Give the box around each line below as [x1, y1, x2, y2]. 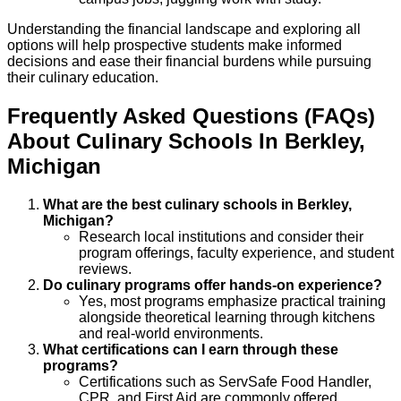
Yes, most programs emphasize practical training [79, 293, 386, 309]
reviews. [79, 260, 132, 277]
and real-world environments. [79, 325, 263, 341]
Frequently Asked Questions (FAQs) [7, 104, 375, 129]
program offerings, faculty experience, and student [79, 244, 394, 260]
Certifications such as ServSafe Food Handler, [79, 373, 371, 389]
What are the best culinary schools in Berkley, [43, 196, 352, 212]
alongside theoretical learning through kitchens [79, 309, 375, 325]
